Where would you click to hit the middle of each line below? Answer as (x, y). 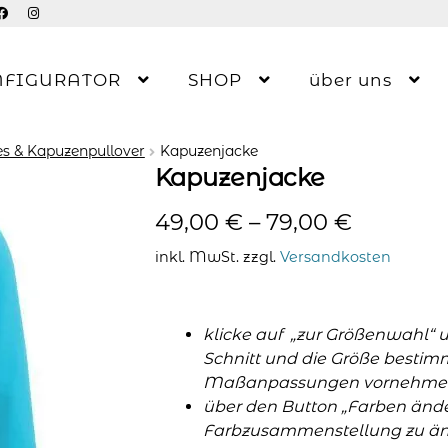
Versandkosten (335, 256)
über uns (350, 80)
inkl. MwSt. (196, 256)
